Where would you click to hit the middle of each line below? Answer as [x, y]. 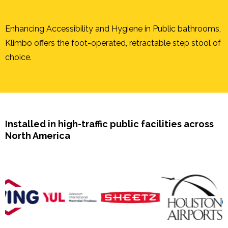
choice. [18, 57]
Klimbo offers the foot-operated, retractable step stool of [113, 43]
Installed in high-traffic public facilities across [109, 124]
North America [38, 135]
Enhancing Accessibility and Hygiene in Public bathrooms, [113, 28]
